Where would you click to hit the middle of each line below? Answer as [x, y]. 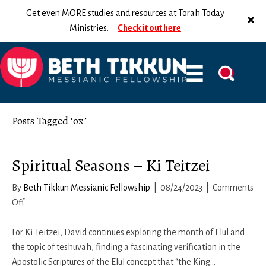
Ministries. [94, 28]
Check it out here [149, 28]
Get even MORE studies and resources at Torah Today [125, 13]
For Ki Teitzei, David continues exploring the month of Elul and [128, 232]
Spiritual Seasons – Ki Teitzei [111, 166]
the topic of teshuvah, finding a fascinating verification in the [126, 247]
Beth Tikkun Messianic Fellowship [87, 188]
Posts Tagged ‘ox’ [49, 121]
